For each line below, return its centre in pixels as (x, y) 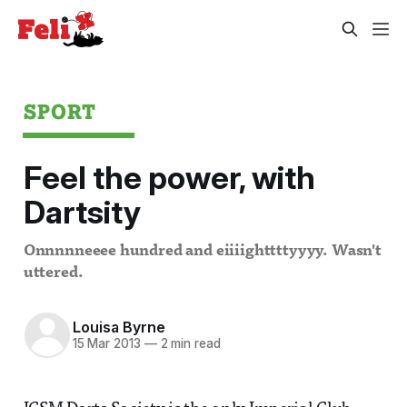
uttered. (53, 273)
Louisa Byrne (119, 328)
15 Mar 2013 (106, 344)
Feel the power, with (169, 178)
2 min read (189, 344)
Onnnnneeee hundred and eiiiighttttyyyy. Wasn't (202, 251)
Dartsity (82, 212)
